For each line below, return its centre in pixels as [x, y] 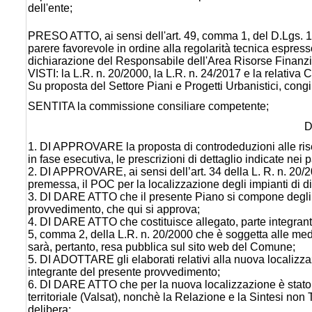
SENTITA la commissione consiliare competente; [148, 106]
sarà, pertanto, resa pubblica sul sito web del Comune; [162, 247]
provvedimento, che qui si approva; [114, 209]
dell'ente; [50, 8]
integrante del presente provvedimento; [124, 272]
